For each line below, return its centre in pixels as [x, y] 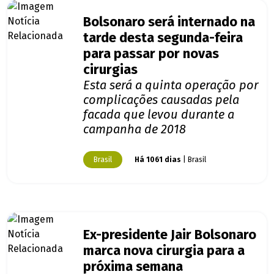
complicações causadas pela [161, 100]
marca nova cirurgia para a [164, 251]
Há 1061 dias [158, 160]
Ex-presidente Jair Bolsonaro [170, 235]
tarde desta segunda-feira [163, 38]
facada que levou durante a [159, 115]
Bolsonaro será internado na [169, 22]
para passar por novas [151, 54]
